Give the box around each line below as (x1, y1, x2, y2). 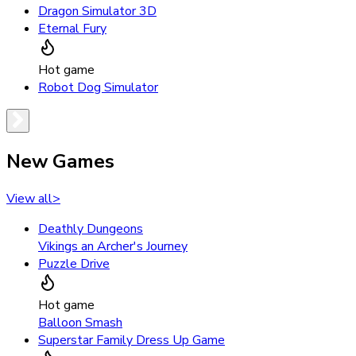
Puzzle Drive (38, 254, 110, 273)
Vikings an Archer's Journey (38, 237, 188, 255)
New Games (6, 148, 114, 174)
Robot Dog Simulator (38, 79, 158, 97)
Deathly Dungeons (38, 219, 143, 238)
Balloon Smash (38, 313, 122, 331)
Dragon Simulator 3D (38, 2, 157, 21)
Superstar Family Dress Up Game (38, 331, 225, 349)
